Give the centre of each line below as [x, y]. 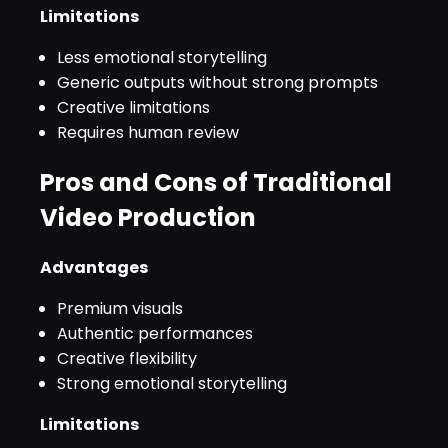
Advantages [94, 268]
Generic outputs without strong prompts [217, 83]
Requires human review [148, 133]
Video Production [148, 218]
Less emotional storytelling [162, 58]
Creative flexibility [127, 359]
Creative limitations [133, 108]
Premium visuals [120, 309]
